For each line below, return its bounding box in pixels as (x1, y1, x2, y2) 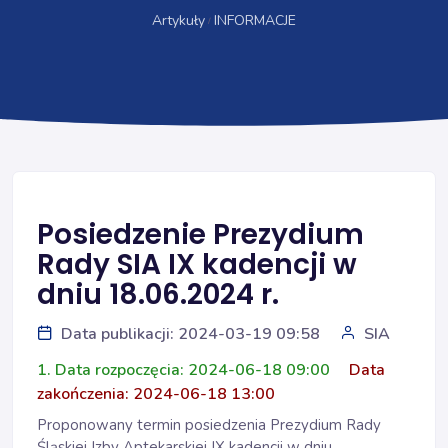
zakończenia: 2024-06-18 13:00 (37, 383, 275, 405)
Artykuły (151, 11, 205, 30)
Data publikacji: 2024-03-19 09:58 (61, 323, 320, 345)
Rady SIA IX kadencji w (37, 245, 357, 284)
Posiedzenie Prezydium (37, 215, 364, 254)
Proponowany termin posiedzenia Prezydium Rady (37, 415, 381, 435)
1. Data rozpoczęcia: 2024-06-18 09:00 (37, 359, 334, 381)
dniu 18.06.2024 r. (37, 275, 279, 314)
